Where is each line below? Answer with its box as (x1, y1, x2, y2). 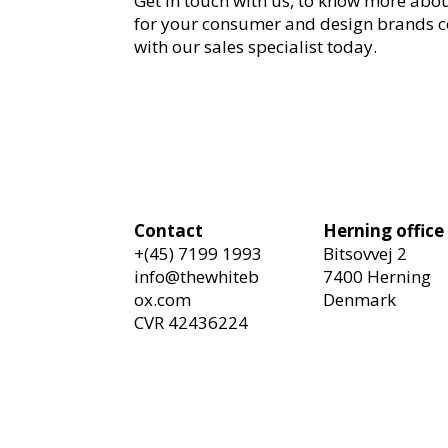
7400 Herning (323, 264, 432, 288)
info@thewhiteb (134, 264, 260, 288)
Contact (134, 218, 204, 242)
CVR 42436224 (134, 310, 249, 334)
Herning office (323, 218, 445, 242)
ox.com (134, 287, 192, 311)
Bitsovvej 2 (323, 241, 408, 265)
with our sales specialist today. (134, 34, 378, 58)
